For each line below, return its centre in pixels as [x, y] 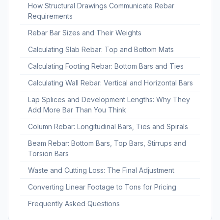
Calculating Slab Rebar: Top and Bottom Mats [101, 50]
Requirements [50, 16]
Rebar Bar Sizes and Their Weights [85, 33]
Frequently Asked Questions [74, 204]
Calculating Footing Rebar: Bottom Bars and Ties [106, 66]
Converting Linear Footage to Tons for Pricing [102, 187]
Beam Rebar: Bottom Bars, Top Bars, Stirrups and [107, 143]
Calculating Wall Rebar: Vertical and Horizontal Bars [110, 83]
